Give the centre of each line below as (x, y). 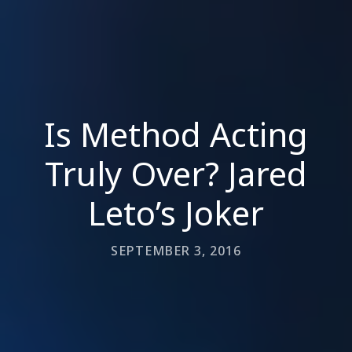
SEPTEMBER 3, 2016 (176, 251)
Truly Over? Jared (176, 173)
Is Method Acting (176, 134)
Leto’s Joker (176, 213)
